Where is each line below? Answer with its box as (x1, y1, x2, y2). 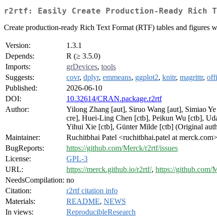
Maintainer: (5, 133, 40, 142)
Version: (5, 41, 31, 50)
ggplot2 (135, 73, 158, 82)
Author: (5, 105, 29, 114)
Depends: (5, 52, 34, 61)
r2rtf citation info (66, 186, 118, 195)
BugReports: (5, 144, 44, 153)
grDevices (66, 62, 97, 71)
